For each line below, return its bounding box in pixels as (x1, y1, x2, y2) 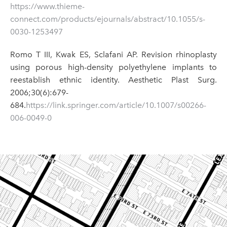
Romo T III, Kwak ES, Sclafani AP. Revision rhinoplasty (10, 50, 217, 60)
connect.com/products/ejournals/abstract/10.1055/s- (10, 14, 205, 24)
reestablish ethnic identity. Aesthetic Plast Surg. (10, 75, 217, 85)
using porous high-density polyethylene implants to (10, 62, 217, 72)
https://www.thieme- (10, 2, 85, 12)
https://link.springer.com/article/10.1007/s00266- (26, 100, 206, 110)
